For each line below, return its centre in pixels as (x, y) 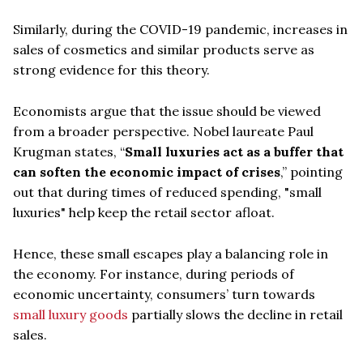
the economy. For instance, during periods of (154, 273)
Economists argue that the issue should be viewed (167, 111)
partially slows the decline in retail (235, 314)
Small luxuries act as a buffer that (234, 151)
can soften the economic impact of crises (147, 171)
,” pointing (312, 171)
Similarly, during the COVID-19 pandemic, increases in (180, 29)
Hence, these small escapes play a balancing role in (171, 253)
